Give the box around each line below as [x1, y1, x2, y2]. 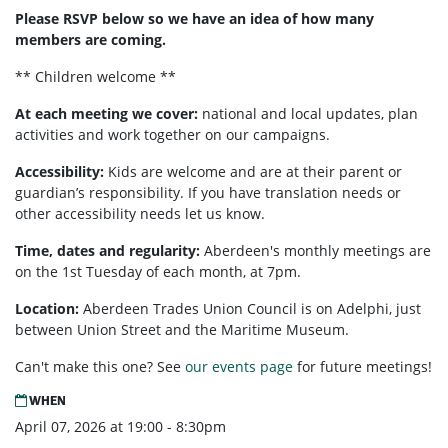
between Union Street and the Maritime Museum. [15, 320, 349, 340]
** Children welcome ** [15, 67, 176, 87]
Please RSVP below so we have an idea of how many [15, 9, 374, 29]
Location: [15, 299, 83, 319]
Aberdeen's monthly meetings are [204, 241, 431, 261]
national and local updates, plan [202, 104, 418, 124]
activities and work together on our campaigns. [15, 125, 334, 145]
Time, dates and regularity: [15, 241, 204, 261]
